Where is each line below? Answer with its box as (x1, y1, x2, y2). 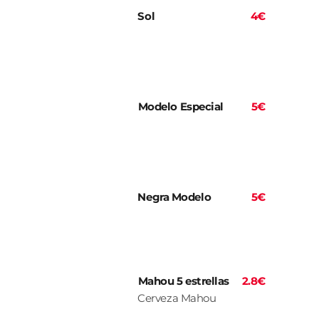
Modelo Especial (137, 100, 224, 114)
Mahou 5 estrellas (137, 274, 229, 288)
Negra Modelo (137, 190, 211, 204)
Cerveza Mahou (137, 291, 216, 305)
